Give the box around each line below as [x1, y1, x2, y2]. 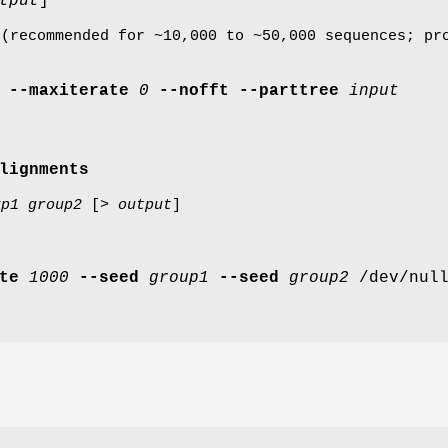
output [118, 196, 172, 214]
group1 [149, 268, 209, 287]
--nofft [159, 81, 229, 100]
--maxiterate [9, 81, 129, 100]
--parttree [239, 81, 339, 100]
